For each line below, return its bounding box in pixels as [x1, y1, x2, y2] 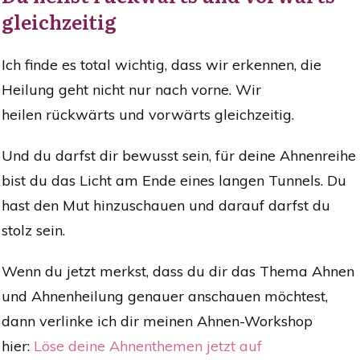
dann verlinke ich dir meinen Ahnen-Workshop [2, 312, 313, 331]
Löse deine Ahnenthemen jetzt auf [34, 337, 262, 356]
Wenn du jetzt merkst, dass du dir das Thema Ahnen [2, 262, 354, 281]
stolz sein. [2, 221, 65, 240]
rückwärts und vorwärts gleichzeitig [46, 105, 292, 125]
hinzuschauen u [89, 196, 198, 215]
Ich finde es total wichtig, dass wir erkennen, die [2, 55, 321, 75]
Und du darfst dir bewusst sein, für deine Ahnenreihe [2, 146, 356, 166]
